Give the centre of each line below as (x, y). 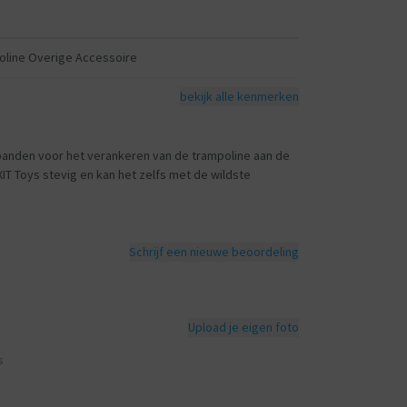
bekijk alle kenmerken (239, 96)
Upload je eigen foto (243, 327)
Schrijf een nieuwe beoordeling (213, 252)
